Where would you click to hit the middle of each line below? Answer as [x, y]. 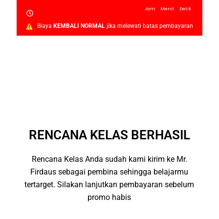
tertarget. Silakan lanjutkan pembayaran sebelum [109, 185]
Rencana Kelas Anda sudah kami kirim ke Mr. [109, 159]
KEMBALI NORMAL [79, 26]
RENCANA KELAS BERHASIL [109, 135]
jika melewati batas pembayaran [149, 26]
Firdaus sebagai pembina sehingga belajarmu [109, 172]
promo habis [109, 197]
